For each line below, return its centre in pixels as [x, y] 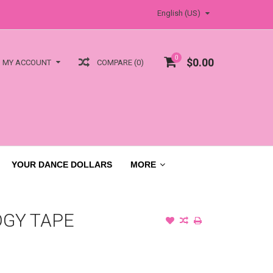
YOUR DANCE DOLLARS [62, 164]
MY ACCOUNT [27, 63]
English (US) [179, 13]
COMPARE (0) [120, 62]
